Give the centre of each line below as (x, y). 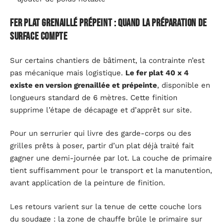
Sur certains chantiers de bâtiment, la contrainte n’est (107, 60)
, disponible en (184, 85)
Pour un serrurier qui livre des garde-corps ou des (101, 134)
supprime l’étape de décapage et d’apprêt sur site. (101, 110)
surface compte (39, 37)
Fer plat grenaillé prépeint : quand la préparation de (109, 23)
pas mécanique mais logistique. (68, 73)
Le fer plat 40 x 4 (157, 73)
